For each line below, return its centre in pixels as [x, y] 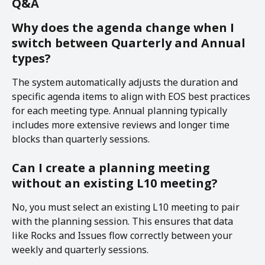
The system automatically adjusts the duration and [126, 82]
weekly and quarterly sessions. [80, 250]
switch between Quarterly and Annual [130, 43]
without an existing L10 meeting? [115, 183]
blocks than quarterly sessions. [81, 139]
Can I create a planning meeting [112, 168]
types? [31, 58]
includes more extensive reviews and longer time [122, 125]
